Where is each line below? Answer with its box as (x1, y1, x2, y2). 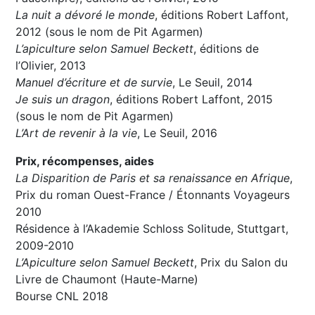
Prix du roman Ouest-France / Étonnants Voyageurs (15, 188, 290, 202)
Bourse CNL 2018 (15, 289, 109, 304)
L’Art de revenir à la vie (15, 126, 138, 141)
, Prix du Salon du (194, 255, 288, 270)
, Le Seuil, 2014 (172, 75, 253, 90)
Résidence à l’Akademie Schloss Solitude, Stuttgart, (15, 221, 289, 236)
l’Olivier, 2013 (15, 58, 86, 73)
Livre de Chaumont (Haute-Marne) (15, 272, 199, 287)
